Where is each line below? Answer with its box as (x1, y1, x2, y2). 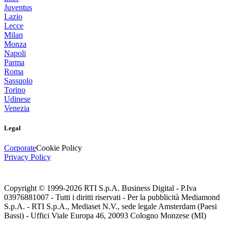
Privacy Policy (4, 153, 51, 162)
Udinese (4, 95, 31, 104)
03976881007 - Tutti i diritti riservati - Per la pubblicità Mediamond (4, 193, 220, 202)
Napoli (4, 49, 26, 58)
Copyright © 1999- (4, 184, 66, 193)
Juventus (4, 3, 32, 12)
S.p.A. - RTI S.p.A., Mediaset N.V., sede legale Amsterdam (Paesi (4, 202, 217, 211)
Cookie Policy (36, 144, 82, 153)
